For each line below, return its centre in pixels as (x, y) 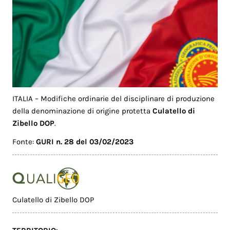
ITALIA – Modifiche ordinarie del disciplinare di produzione (114, 98)
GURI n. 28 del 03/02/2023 (85, 142)
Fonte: (24, 142)
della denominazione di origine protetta (83, 111)
